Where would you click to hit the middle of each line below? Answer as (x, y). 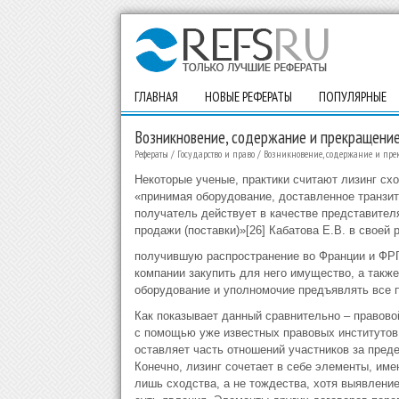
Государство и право (216, 154)
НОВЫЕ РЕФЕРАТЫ (248, 97)
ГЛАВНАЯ (156, 97)
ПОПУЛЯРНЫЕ (352, 97)
